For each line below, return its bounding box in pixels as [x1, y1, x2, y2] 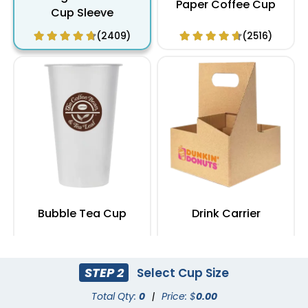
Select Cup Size [133, 264, 229, 281]
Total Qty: [91, 289, 139, 304]
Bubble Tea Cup [38, 206, 126, 222]
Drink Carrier [191, 206, 261, 222]
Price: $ [161, 289, 196, 304]
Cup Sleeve [51, 5, 113, 21]
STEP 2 [84, 263, 124, 281]
